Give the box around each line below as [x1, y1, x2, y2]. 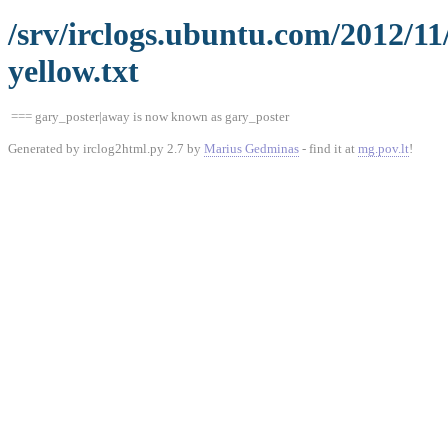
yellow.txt [8, 53, 139, 89]
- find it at [299, 141, 358, 156]
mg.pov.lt [358, 141, 409, 156]
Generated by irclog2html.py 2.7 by [8, 141, 204, 156]
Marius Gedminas [204, 141, 299, 156]
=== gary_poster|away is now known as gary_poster [11, 109, 289, 124]
